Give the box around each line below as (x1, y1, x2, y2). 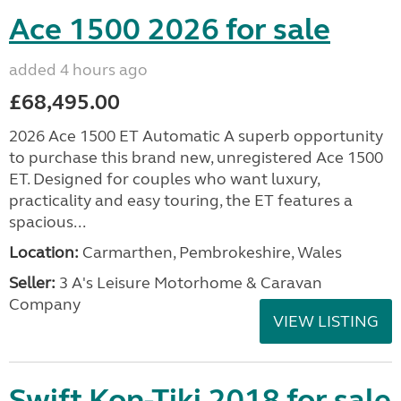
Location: (9, 243, 79, 262)
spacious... (9, 212, 86, 232)
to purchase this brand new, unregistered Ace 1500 (9, 148, 383, 167)
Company (9, 294, 81, 314)
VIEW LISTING (273, 311, 379, 331)
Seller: (9, 273, 55, 293)
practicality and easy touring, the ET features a (9, 191, 353, 210)
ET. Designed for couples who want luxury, (9, 169, 320, 189)
